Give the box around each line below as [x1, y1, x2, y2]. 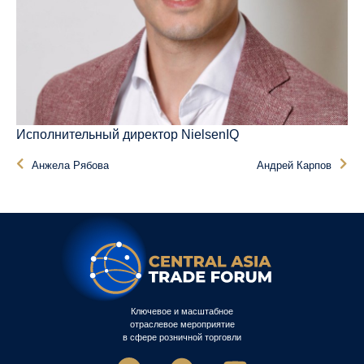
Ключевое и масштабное [131, 305, 233, 316]
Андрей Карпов [257, 158, 331, 171]
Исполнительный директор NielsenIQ [16, 128, 239, 141]
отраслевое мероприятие [129, 318, 235, 329]
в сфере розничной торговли [123, 331, 241, 342]
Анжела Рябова [32, 158, 109, 171]
